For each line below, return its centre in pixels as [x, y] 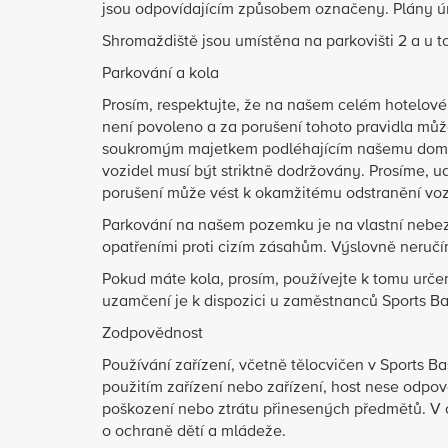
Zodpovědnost [152, 334]
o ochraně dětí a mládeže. [194, 432]
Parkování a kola [160, 74]
